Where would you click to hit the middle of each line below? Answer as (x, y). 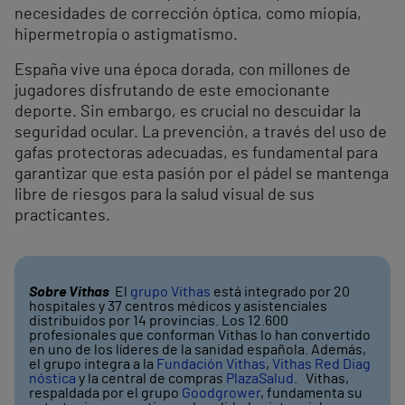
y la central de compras (151, 379)
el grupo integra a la (93, 365)
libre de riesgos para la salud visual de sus (165, 196)
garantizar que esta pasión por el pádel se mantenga (202, 175)
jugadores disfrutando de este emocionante (172, 92)
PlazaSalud (260, 379)
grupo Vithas (170, 292)
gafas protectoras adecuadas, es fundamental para (196, 154)
